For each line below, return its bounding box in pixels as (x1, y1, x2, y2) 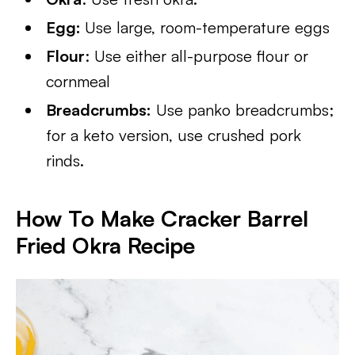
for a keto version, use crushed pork (46, 125, 302, 145)
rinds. (46, 151, 85, 170)
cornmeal (46, 71, 111, 91)
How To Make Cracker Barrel (16, 204, 308, 232)
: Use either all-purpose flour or (85, 46, 309, 66)
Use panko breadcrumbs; (151, 100, 334, 120)
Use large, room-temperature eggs (85, 17, 330, 37)
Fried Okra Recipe (16, 231, 195, 259)
